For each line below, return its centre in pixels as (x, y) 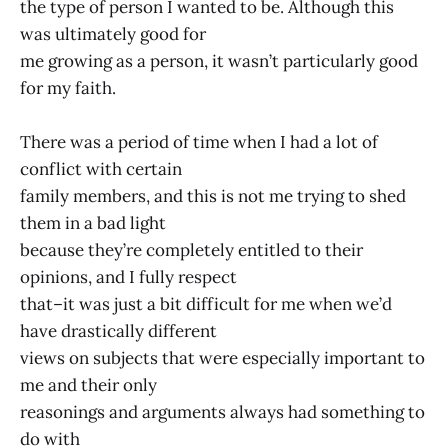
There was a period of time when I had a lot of (199, 142)
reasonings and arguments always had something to (222, 412)
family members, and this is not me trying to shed (213, 196)
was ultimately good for (113, 34)
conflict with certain (101, 169)
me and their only (88, 385)
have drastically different (118, 331)
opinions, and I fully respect (128, 277)
